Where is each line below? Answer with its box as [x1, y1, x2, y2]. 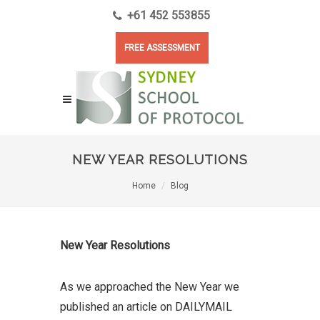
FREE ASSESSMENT [124, 43, 200, 53]
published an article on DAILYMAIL [60, 300, 232, 314]
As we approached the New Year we [60, 280, 239, 294]
